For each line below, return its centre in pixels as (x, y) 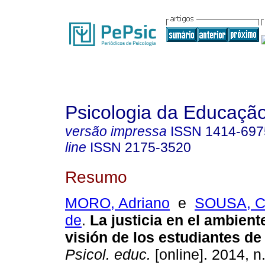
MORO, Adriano (117, 203)
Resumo (96, 177)
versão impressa (116, 131)
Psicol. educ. (108, 255)
